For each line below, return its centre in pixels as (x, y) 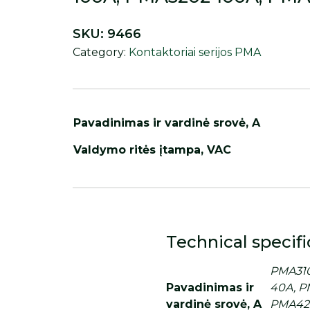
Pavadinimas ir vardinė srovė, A (167, 123)
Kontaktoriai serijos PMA (195, 53)
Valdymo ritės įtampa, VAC (153, 150)
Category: (101, 53)
